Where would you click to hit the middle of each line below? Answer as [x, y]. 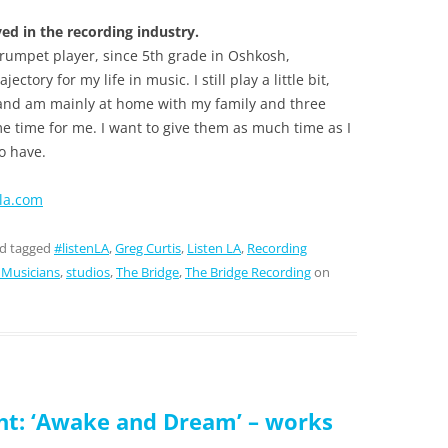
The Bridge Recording [248, 271]
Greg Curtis [148, 247]
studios [88, 271]
